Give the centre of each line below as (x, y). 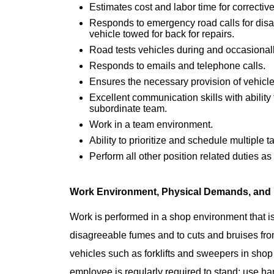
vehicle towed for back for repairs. (162, 34)
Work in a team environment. (151, 124)
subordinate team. (128, 108)
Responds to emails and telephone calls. (177, 65)
